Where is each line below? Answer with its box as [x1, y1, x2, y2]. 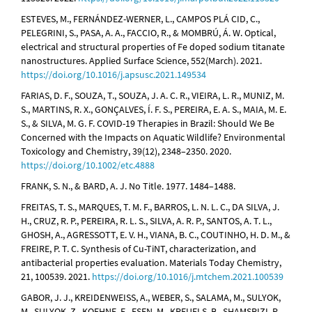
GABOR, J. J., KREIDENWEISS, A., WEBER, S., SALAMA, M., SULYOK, [21, 291, 281, 304]
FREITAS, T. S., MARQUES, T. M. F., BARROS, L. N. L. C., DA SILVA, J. [21, 201, 279, 214]
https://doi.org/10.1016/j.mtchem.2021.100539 [92, 270, 283, 283]
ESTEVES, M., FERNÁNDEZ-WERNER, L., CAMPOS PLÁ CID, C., [21, 13, 260, 26]
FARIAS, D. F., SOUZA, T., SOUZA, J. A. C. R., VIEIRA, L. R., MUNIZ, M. [21, 89, 284, 102]
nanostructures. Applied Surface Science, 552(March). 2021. [21, 54, 262, 68]
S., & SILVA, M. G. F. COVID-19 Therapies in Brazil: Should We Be [21, 117, 274, 130]
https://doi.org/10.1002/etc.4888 [21, 159, 155, 172]
